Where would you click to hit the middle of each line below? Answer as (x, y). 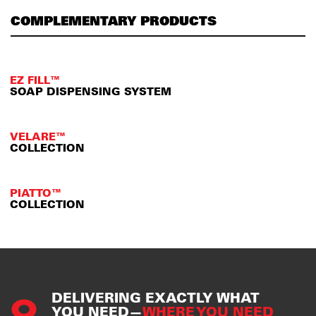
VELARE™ (38, 136)
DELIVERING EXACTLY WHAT (156, 297)
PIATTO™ (36, 193)
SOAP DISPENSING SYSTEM (91, 91)
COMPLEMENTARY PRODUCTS (114, 20)
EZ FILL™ (35, 80)
